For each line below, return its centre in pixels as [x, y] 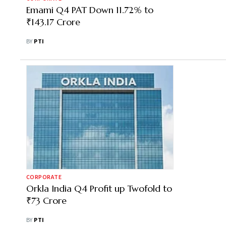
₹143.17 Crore [53, 22]
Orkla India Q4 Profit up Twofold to [99, 188]
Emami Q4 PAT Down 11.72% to [90, 10]
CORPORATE [44, 177]
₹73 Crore [46, 201]
